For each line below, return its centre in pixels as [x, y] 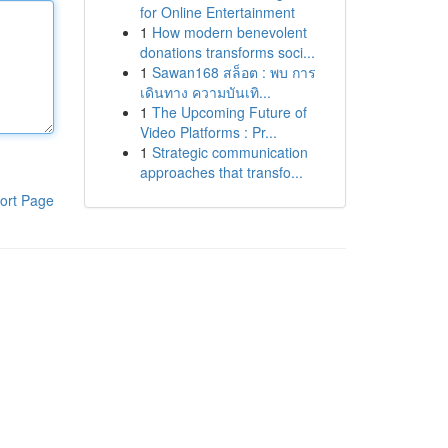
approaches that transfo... [221, 172]
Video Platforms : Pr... [208, 132]
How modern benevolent [229, 32]
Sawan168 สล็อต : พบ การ [233, 72]
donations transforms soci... [227, 52]
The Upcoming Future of [229, 112]
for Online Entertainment [217, 12]
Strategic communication [229, 152]
